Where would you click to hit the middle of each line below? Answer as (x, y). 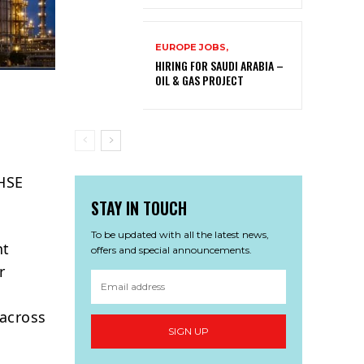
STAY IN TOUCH (139, 208)
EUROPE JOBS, (192, 47)
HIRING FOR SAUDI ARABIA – (219, 65)
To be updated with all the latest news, (180, 234)
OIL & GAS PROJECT (199, 80)
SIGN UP (188, 331)
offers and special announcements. (171, 249)
